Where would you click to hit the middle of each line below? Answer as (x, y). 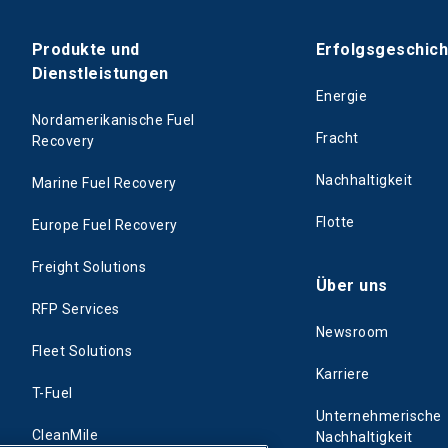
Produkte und (86, 50)
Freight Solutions (89, 267)
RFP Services (76, 309)
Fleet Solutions (82, 351)
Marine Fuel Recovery (104, 183)
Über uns (352, 286)
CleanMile (65, 435)
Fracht (337, 138)
